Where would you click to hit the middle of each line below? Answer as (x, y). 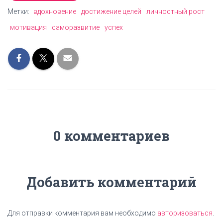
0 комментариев (111, 136)
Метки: (19, 11)
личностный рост (175, 11)
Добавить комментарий (111, 182)
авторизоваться (185, 213)
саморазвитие (76, 27)
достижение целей (111, 11)
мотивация (28, 27)
